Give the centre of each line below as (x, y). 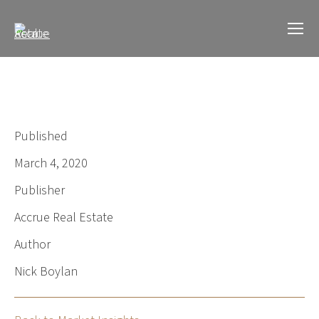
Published (41, 136)
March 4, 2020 (51, 163)
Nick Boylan (46, 271)
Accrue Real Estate (64, 217)
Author (32, 244)
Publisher (40, 190)
